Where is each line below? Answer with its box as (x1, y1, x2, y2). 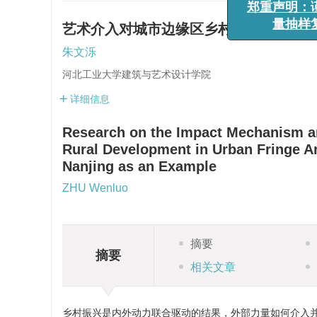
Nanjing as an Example (62, 158, 217, 174)
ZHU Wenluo (62, 182, 128, 194)
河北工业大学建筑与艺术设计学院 (62, 69, 211, 80)
